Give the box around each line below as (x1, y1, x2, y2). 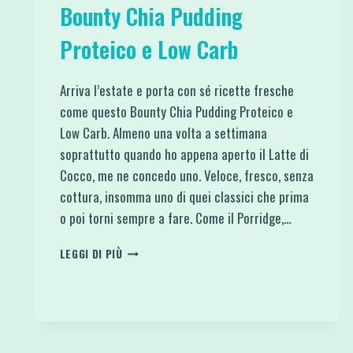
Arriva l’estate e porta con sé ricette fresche (59, 80, 294, 100)
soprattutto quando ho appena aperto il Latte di (59, 143, 309, 164)
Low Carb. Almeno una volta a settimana (59, 122, 267, 143)
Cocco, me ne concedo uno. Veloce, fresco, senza (59, 165, 314, 185)
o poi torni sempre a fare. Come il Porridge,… (59, 207, 292, 228)
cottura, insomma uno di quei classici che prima (59, 186, 309, 206)
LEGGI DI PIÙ (59, 245, 123, 262)
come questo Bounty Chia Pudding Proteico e (59, 101, 293, 121)
